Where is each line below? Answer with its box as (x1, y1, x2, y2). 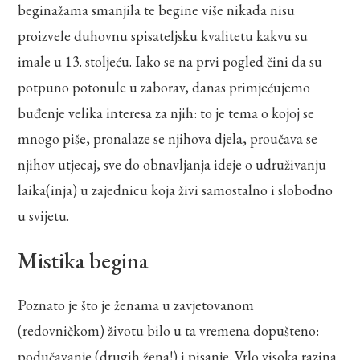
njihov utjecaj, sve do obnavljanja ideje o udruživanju (18, 154, 327, 174)
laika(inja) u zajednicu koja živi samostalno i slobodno (18, 180, 333, 199)
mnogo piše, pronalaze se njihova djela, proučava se (18, 129, 318, 148)
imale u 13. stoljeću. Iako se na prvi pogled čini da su (18, 51, 323, 71)
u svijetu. (18, 206, 70, 225)
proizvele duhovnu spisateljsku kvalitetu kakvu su (18, 26, 309, 45)
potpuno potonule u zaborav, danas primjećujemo (18, 77, 311, 96)
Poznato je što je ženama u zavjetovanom (18, 295, 255, 314)
